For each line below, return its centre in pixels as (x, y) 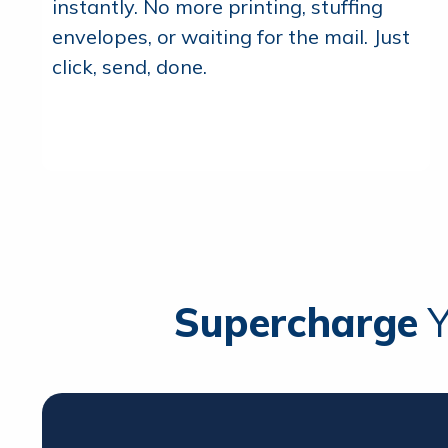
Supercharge (295, 322)
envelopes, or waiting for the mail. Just (231, 37)
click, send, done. (129, 67)
